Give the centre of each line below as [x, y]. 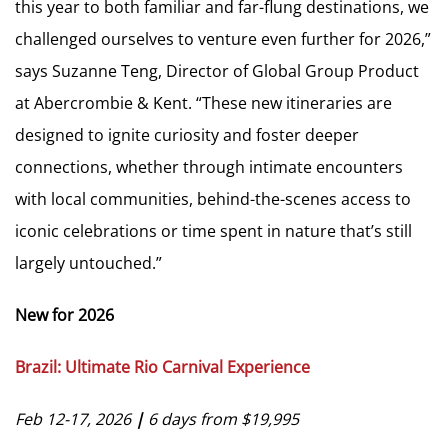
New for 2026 [64, 314]
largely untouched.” [88, 262]
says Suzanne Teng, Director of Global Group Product [217, 70]
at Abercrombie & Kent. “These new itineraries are [203, 102]
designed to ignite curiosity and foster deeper [187, 134]
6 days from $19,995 [221, 418]
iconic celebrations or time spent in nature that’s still [213, 230]
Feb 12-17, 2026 [73, 418]
